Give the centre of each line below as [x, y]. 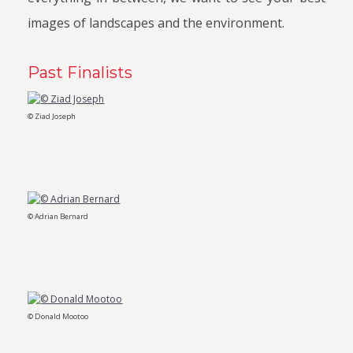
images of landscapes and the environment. [156, 23]
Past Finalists [80, 72]
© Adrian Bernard [58, 216]
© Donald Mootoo [58, 316]
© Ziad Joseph [52, 116]
